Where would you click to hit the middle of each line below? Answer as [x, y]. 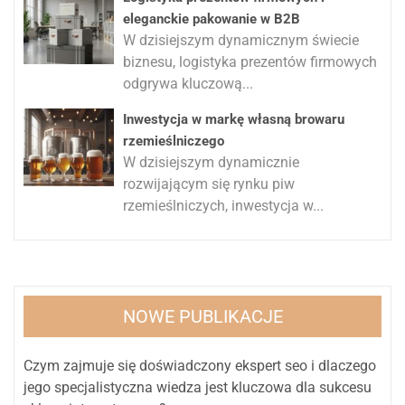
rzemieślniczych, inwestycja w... [223, 205]
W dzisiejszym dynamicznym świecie [241, 40]
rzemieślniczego [174, 141]
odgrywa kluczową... [188, 83]
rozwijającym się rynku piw [209, 184]
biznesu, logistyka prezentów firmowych [250, 61]
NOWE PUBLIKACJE [202, 316]
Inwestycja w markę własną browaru [234, 119]
